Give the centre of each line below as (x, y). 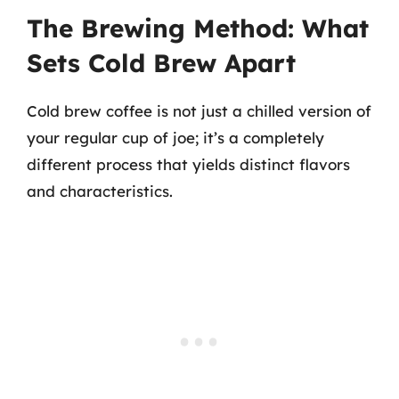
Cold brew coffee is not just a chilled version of (199, 111)
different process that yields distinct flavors (188, 164)
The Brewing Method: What (198, 28)
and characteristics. (100, 191)
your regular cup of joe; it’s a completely (175, 138)
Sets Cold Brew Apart (161, 63)
